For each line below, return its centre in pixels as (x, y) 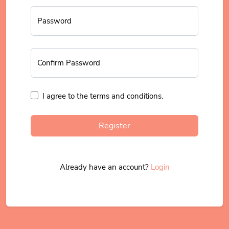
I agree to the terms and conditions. (102, 96)
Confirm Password (69, 63)
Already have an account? (105, 167)
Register (114, 125)
